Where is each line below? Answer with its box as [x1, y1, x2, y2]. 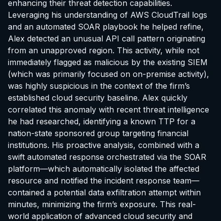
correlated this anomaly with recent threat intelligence [8, 104, 209, 114]
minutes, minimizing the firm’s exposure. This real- [8, 199, 196, 209]
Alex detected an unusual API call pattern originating [8, 33, 205, 43]
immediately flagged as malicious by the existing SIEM [8, 57, 208, 67]
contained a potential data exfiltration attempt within [8, 187, 201, 197]
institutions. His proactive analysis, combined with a [8, 140, 199, 150]
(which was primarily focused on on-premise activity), [8, 69, 209, 79]
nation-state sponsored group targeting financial [8, 128, 188, 138]
